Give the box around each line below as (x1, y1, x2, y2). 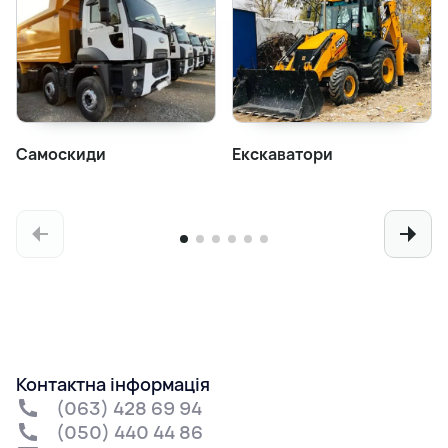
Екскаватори (232, 142, 333, 165)
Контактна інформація (16, 371, 210, 396)
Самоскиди (16, 142, 106, 165)
